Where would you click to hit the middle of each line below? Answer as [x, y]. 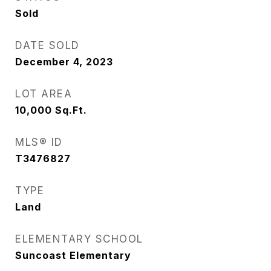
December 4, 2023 [64, 62]
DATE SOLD [47, 45]
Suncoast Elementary [73, 255]
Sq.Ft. [71, 110]
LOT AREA [44, 94]
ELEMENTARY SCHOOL [79, 239]
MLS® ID [39, 142]
